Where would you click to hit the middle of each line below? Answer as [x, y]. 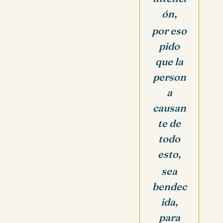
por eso [169, 31]
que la [169, 62]
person [169, 77]
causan [169, 108]
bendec [169, 186]
